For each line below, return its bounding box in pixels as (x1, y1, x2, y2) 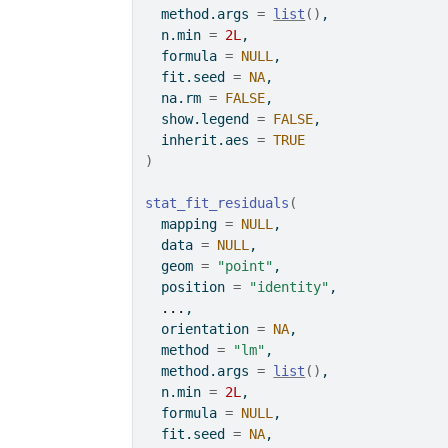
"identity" (249, 279, 330, 295)
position (145, 279, 234, 295)
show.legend (145, 111, 258, 127)
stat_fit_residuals (145, 195, 290, 211)
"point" (217, 258, 274, 274)
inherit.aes (145, 132, 258, 148)
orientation (145, 321, 258, 337)
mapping (145, 216, 226, 232)
